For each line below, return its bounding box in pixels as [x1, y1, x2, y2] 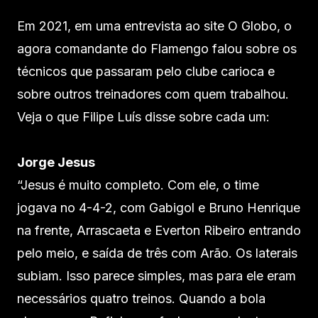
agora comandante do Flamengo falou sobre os [17, 40, 297, 56]
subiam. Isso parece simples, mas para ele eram [17, 268, 296, 283]
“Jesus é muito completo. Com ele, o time [17, 177, 259, 192]
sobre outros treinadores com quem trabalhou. [17, 86, 289, 102]
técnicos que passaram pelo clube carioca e [17, 63, 275, 79]
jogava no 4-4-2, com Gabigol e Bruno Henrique [17, 199, 300, 215]
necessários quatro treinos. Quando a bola [17, 290, 265, 306]
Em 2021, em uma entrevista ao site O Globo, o [17, 18, 292, 33]
